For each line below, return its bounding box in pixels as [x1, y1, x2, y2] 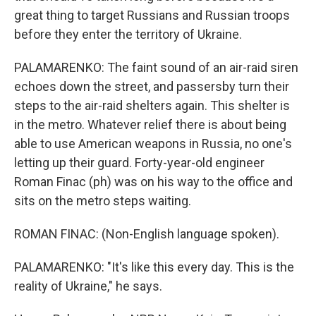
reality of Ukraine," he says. [14, 279, 162, 293]
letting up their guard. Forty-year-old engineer [14, 155, 265, 170]
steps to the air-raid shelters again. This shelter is [14, 98, 290, 113]
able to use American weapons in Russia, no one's [14, 136, 292, 151]
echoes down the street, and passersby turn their [14, 79, 289, 94]
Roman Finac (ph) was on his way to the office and [14, 174, 293, 189]
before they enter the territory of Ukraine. [14, 27, 242, 42]
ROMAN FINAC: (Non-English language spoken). [14, 226, 279, 241]
